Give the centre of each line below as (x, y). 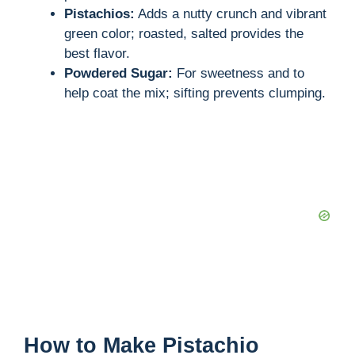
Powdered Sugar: (118, 73)
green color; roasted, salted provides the (184, 33)
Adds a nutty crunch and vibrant (231, 13)
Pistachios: (99, 13)
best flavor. (97, 53)
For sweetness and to (239, 73)
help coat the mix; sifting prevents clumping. (195, 93)
